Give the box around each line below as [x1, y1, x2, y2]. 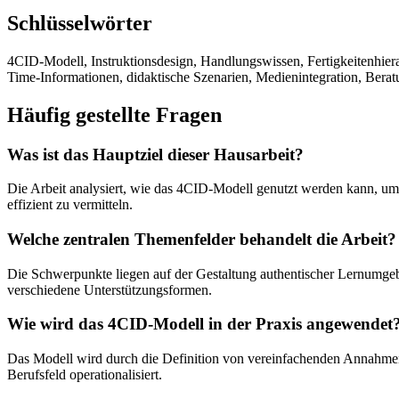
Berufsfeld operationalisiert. [7, 367, 162, 383]
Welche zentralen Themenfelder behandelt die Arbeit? [7, 230, 396, 248]
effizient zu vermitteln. [7, 197, 133, 213]
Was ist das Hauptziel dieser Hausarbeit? [7, 144, 304, 164]
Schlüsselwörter [7, 11, 152, 35]
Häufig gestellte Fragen [7, 102, 222, 126]
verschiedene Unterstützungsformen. [7, 281, 212, 297]
